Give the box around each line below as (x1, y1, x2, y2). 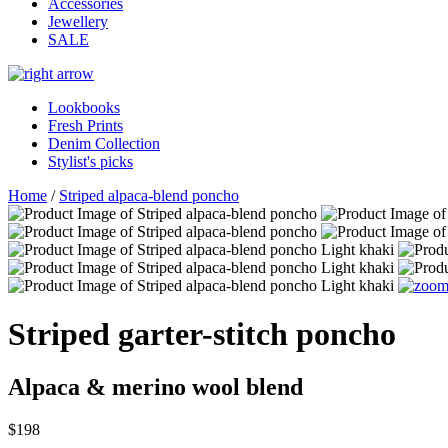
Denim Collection (48, 134, 160, 152)
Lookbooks (48, 98, 120, 116)
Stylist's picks (48, 152, 133, 170)
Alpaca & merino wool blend (8, 374, 303, 401)
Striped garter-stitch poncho (8, 315, 396, 352)
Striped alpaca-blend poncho (59, 186, 239, 204)
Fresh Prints (48, 116, 123, 134)
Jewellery (48, 12, 108, 30)
